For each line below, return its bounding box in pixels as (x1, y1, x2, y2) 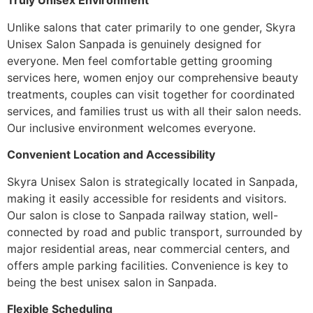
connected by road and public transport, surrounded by (7, 224, 303, 239)
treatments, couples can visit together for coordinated (7, 87, 295, 101)
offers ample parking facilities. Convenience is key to (7, 258, 289, 272)
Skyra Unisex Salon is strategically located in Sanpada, (7, 174, 298, 189)
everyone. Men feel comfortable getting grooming (7, 53, 272, 68)
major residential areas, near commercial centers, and (7, 241, 290, 256)
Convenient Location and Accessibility (7, 147, 215, 162)
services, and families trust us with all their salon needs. (7, 103, 301, 118)
